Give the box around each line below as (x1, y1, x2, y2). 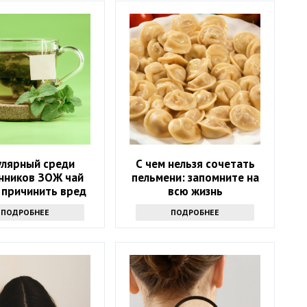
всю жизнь (167, 184, 223, 199)
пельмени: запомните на (131, 170, 259, 186)
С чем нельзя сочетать (135, 156, 255, 172)
